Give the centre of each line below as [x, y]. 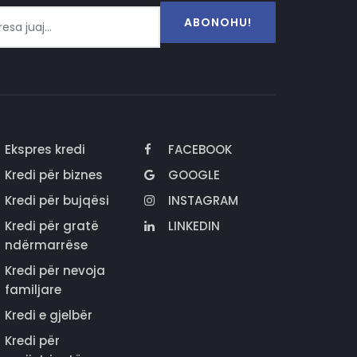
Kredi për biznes [54, 175]
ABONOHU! [218, 23]
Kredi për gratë [52, 226]
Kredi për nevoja [55, 271]
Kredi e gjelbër [49, 316]
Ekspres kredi [45, 150]
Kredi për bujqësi [57, 201]
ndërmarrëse [46, 245]
